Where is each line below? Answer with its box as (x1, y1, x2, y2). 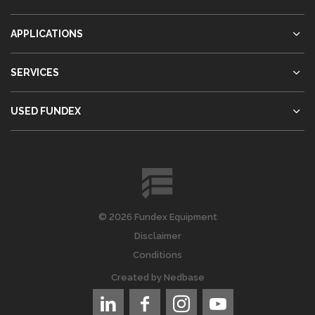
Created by (110, 272, 164, 283)
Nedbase (163, 272, 205, 283)
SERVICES (11, 67, 59, 78)
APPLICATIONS (11, 28, 83, 39)
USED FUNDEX (11, 105, 81, 117)
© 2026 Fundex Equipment (98, 212, 217, 222)
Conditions (133, 250, 182, 260)
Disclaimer (134, 231, 181, 241)
